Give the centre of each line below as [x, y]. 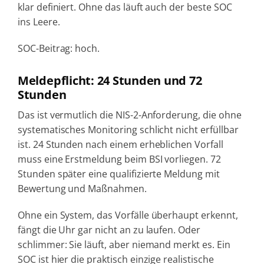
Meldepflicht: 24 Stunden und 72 [110, 80]
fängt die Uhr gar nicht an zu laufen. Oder [109, 230]
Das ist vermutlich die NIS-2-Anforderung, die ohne [129, 115]
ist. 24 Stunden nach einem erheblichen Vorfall [120, 144]
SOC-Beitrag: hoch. [59, 48]
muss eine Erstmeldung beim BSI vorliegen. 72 [119, 159]
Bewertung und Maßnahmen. [82, 188]
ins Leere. [39, 22]
